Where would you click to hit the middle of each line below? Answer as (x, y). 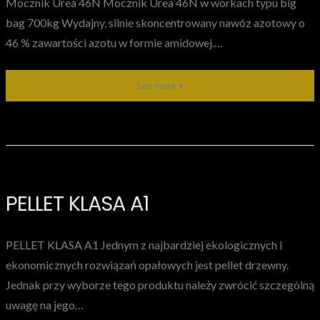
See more (156, 86)
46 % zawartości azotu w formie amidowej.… (114, 43)
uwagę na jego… (45, 305)
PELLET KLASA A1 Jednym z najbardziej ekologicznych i (144, 245)
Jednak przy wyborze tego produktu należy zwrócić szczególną (160, 285)
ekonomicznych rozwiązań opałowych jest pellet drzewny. (147, 265)
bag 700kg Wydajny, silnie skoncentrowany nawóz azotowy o (155, 23)
